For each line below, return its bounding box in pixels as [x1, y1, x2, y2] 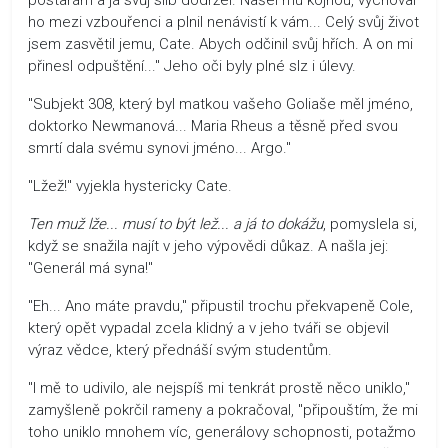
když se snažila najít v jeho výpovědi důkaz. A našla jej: [28, 236, 388, 255]
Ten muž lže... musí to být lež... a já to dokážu [28, 214, 323, 233]
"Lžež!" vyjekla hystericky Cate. [28, 176, 232, 195]
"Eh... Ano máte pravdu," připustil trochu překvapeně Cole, [28, 296, 413, 315]
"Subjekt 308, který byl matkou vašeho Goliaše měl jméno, [28, 94, 413, 113]
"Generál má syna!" [28, 258, 153, 277]
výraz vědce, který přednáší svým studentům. [28, 340, 332, 359]
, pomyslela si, [323, 214, 417, 233]
